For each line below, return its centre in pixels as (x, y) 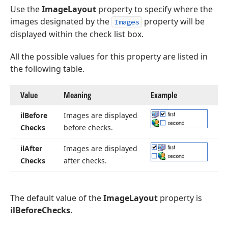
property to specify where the (154, 9)
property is (180, 198)
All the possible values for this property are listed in (109, 56)
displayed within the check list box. (77, 34)
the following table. (47, 69)
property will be (173, 21)
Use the (26, 9)
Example (164, 95)
